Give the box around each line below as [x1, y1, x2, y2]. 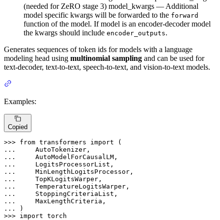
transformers [35, 138, 90, 146]
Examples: [4, 97, 36, 106]
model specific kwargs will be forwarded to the [24, 10, 171, 19]
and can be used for [142, 54, 204, 62]
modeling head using [4, 54, 70, 62]
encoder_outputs [107, 29, 165, 37]
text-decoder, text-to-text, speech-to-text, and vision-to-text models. [4, 62, 210, 71]
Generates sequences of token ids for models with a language [4, 45, 192, 54]
